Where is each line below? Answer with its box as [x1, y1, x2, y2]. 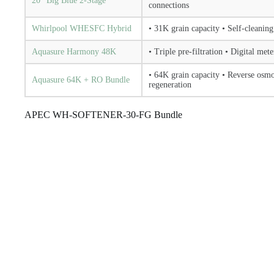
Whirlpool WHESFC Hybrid [32, 24, 131, 33]
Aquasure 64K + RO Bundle [32, 75, 130, 84]
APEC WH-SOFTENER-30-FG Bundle [24, 109, 182, 120]
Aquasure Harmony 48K [32, 47, 116, 56]
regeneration [149, 80, 191, 89]
